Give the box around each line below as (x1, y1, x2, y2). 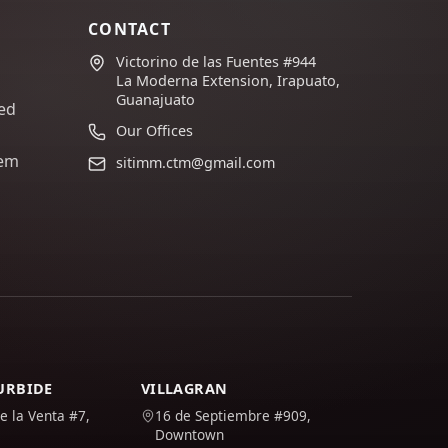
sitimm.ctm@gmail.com (115, 153, 275, 172)
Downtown (154, 425, 224, 444)
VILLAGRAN (140, 379, 228, 398)
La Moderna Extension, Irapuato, (115, 71, 340, 90)
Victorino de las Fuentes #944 (115, 52, 316, 71)
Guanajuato (115, 90, 195, 109)
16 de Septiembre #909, (154, 406, 311, 425)
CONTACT (87, 18, 171, 40)
